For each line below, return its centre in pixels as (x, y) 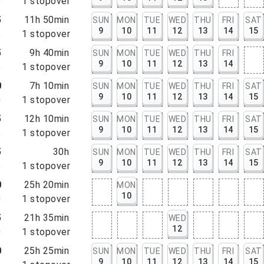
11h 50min (47, 20)
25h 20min (47, 185)
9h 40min (49, 53)
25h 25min (47, 251)
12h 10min (47, 119)
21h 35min (47, 218)
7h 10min (49, 86)
